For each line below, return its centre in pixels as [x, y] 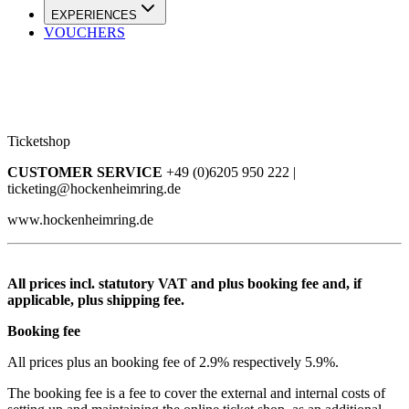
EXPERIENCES [94, 15]
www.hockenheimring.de [80, 219]
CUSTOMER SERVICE [87, 172]
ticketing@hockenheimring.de [94, 188]
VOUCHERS [84, 32]
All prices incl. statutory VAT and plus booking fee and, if [184, 283]
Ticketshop [39, 141]
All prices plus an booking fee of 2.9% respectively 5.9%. [173, 362]
